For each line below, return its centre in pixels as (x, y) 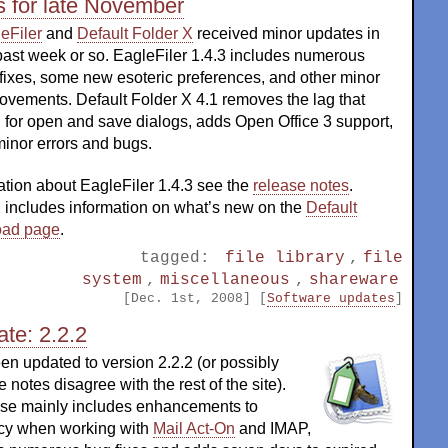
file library (284, 257)
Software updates (331, 298)
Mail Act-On (194, 429)
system (112, 279)
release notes (301, 185)
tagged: (180, 257)
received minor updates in (286, 34)
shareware (353, 279)
